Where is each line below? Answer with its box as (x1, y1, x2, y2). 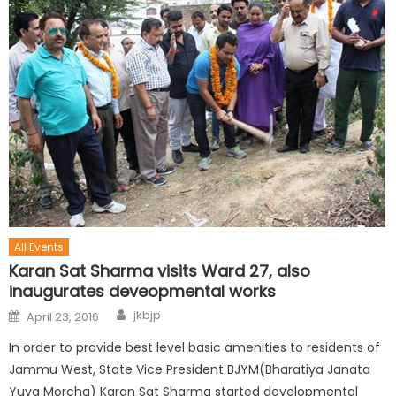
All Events (14, 240, 65, 255)
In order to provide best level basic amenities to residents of (9, 339, 381, 357)
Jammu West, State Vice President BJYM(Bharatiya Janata (9, 361, 371, 379)
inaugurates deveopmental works (9, 280, 277, 303)
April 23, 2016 (27, 308, 100, 326)
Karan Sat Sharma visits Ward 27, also (9, 260, 311, 283)
